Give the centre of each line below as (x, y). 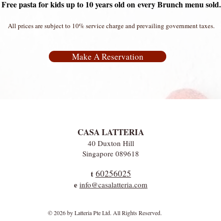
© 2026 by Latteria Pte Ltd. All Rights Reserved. (105, 213)
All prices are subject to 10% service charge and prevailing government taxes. (111, 26)
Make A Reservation (108, 56)
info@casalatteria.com (113, 184)
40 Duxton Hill (111, 143)
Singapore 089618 (111, 153)
